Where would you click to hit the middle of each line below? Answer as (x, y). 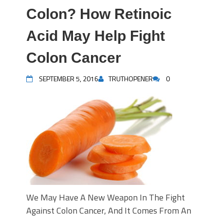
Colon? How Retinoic (99, 14)
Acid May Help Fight (96, 36)
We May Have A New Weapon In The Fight (106, 197)
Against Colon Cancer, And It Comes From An (109, 210)
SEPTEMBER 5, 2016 (69, 79)
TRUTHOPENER (131, 79)
